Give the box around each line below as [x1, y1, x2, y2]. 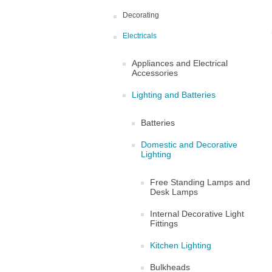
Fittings [150, 219, 178, 228]
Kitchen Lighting [150, 240, 211, 250]
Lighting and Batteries [132, 90, 216, 100]
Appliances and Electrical [132, 58, 228, 68]
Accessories [132, 68, 178, 78]
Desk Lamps [150, 187, 198, 197]
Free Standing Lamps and [150, 177, 250, 187]
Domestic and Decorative [141, 140, 237, 149]
